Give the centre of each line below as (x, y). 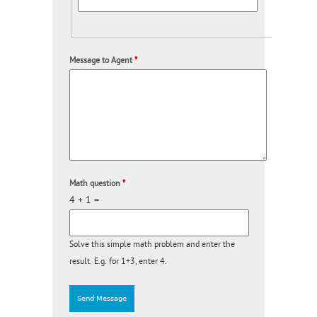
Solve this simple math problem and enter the (152, 244)
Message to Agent (102, 60)
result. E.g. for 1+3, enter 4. (118, 261)
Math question (96, 184)
